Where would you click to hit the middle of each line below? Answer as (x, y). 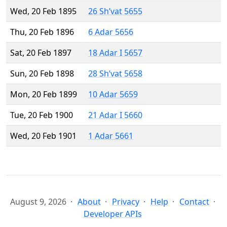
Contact (194, 202)
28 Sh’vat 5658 (115, 74)
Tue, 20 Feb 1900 (42, 115)
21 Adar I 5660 (115, 115)
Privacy (126, 202)
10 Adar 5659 (113, 94)
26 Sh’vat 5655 (115, 11)
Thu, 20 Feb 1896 (42, 32)
